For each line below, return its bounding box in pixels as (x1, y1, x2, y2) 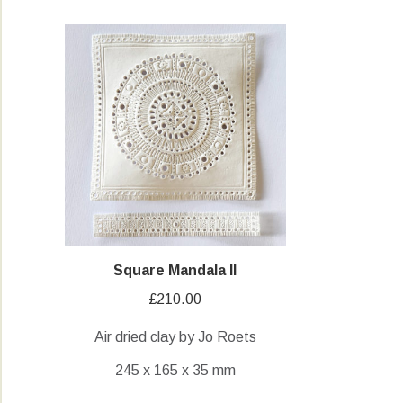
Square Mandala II (113, 262, 237, 278)
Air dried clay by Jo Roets (94, 328, 256, 345)
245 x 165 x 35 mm (114, 362, 236, 378)
